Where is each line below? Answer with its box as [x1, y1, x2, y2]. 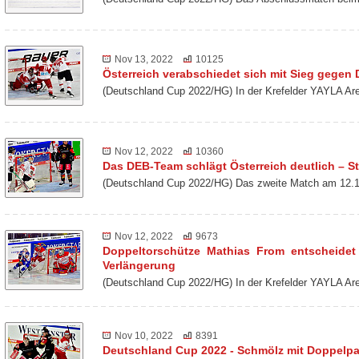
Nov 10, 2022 [115, 329, 173, 341]
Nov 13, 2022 [115, 53, 173, 65]
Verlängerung [103, 258, 175, 272]
